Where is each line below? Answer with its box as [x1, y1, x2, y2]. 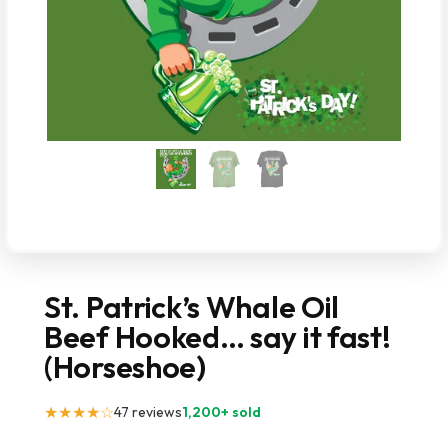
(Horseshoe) [44, 348, 206, 386]
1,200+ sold [182, 402, 261, 421]
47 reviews [114, 402, 182, 421]
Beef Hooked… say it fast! [44, 318, 391, 356]
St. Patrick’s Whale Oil [44, 288, 340, 326]
